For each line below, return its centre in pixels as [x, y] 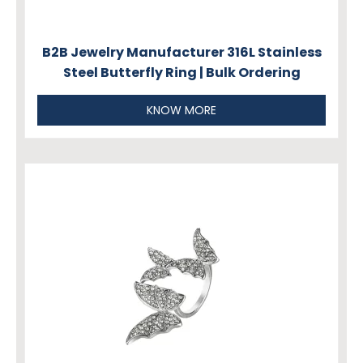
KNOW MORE [181, 111]
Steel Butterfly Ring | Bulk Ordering [181, 73]
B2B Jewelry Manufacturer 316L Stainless [181, 53]
